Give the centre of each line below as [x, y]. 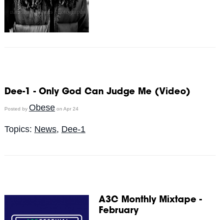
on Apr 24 [67, 109]
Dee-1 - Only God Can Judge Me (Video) [97, 92]
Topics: [19, 129]
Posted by [16, 109]
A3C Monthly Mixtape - [150, 200]
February [118, 211]
